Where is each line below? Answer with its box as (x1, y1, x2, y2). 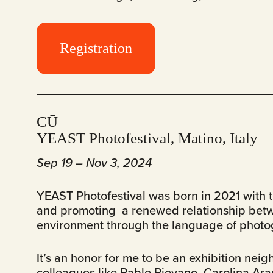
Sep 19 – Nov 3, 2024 (37, 154, 152, 172)
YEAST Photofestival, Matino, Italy (37, 130, 258, 147)
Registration (60, 40, 132, 57)
